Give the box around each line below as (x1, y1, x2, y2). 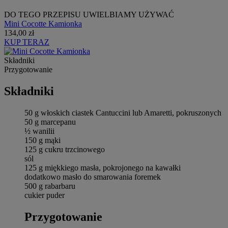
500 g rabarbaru (24, 181, 75, 190)
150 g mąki (24, 135, 61, 145)
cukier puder (24, 190, 65, 199)
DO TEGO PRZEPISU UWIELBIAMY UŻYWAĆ (4, 10, 174, 19)
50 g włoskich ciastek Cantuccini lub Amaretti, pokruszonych (24, 108, 221, 117)
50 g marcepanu (24, 117, 76, 126)
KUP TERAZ (4, 37, 49, 46)
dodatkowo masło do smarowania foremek (24, 172, 161, 181)
